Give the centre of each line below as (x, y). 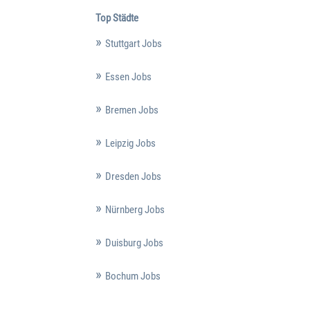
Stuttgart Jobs (133, 43)
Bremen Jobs (131, 110)
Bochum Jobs (133, 276)
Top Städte (117, 18)
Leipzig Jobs (130, 143)
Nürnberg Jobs (135, 209)
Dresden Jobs (133, 176)
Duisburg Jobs (134, 243)
